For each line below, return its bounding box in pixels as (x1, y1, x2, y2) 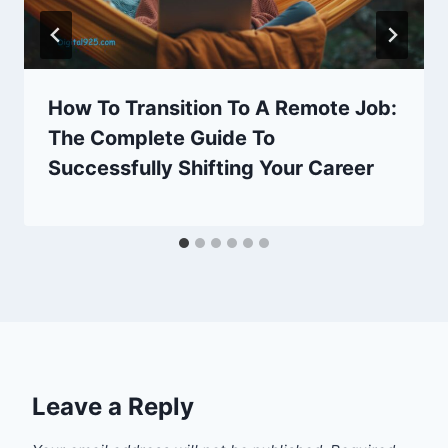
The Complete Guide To (48, 125, 275, 150)
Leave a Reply (32, 391, 194, 421)
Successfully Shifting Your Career (48, 155, 374, 180)
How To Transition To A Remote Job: (48, 95, 397, 120)
